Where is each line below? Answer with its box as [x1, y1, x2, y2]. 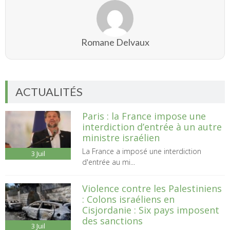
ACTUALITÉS [15, 84, 83, 99]
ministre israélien [82, 131, 160, 144]
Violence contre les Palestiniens [82, 182, 222, 195]
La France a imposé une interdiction [82, 146, 201, 156]
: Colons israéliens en [82, 193, 175, 205]
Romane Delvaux [81, 36, 149, 48]
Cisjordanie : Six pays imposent [82, 203, 219, 216]
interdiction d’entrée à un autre [82, 120, 222, 133]
